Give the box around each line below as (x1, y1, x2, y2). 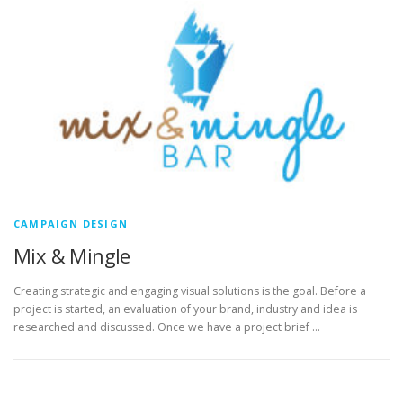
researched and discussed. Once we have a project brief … (13, 319, 320, 335)
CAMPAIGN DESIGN (13, 216, 128, 230)
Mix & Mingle (13, 241, 130, 269)
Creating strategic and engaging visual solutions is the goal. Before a (13, 283, 366, 299)
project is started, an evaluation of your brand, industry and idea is (13, 301, 357, 317)
